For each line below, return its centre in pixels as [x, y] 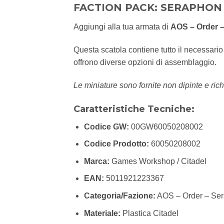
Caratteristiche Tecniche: [134, 109]
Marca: [96, 161]
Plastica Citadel [149, 213]
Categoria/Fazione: [119, 196]
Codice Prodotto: [116, 144]
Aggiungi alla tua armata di [122, 27]
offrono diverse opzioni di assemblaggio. [145, 62]
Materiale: [102, 213]
